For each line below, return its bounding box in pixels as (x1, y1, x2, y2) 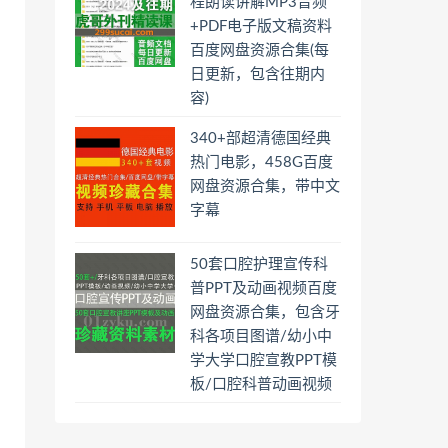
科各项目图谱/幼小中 (190, 329, 332, 344)
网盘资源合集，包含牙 (190, 305, 340, 320)
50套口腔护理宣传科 (190, 257, 328, 272)
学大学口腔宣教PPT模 (190, 353, 337, 368)
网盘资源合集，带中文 (190, 179, 340, 194)
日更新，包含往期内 (190, 67, 325, 82)
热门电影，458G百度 (190, 155, 333, 170)
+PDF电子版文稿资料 (190, 19, 332, 34)
